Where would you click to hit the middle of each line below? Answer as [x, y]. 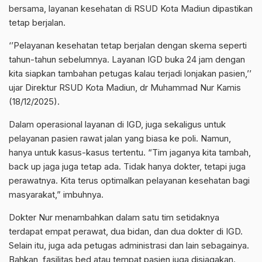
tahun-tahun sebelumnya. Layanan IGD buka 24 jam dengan [127, 59]
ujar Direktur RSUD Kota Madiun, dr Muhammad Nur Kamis [125, 87]
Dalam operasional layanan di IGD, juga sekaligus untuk [117, 124]
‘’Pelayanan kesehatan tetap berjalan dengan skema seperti [128, 45]
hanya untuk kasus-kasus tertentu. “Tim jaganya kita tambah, [130, 152]
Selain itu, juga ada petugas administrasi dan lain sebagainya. [129, 245]
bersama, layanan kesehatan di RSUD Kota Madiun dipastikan [131, 8]
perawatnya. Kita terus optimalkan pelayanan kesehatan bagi [129, 180]
